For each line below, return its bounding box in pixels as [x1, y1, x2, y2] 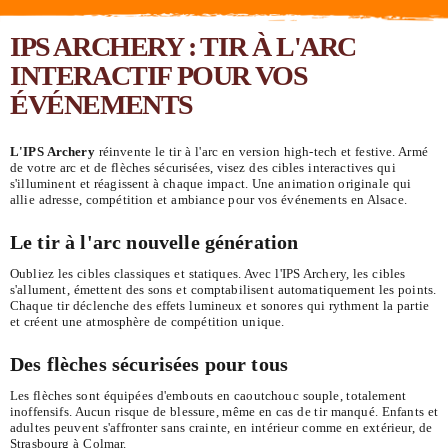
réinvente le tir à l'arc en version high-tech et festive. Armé [94, 144, 428, 159]
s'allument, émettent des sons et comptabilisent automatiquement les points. [10, 282, 437, 298]
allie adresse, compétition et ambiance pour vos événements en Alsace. [10, 192, 407, 207]
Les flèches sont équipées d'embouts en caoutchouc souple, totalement [10, 388, 407, 404]
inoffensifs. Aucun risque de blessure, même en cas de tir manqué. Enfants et [10, 404, 438, 420]
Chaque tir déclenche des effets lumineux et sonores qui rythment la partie [10, 298, 429, 314]
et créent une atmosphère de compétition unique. [10, 314, 285, 330]
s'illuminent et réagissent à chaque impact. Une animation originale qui [10, 176, 412, 191]
